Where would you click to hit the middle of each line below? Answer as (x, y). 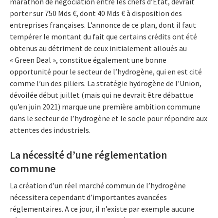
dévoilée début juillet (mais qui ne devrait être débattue (102, 95)
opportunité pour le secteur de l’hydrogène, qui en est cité (106, 71)
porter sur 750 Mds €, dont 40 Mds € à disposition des (96, 13)
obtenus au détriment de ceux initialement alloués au (98, 48)
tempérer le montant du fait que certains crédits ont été (103, 36)
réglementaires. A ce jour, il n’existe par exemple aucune (102, 209)
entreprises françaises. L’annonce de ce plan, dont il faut (103, 25)
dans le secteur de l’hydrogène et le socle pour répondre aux (109, 118)
